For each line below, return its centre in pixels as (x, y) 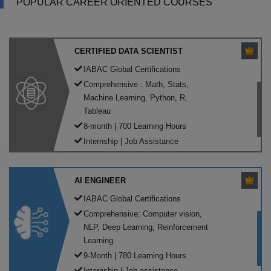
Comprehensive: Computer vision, (143, 214)
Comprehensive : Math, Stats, (136, 84)
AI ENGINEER (100, 180)
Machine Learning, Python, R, (135, 97)
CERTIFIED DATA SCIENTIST (129, 51)
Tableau (97, 111)
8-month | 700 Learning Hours (135, 126)
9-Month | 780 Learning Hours (135, 255)
